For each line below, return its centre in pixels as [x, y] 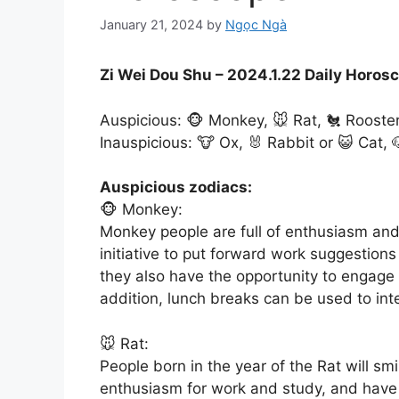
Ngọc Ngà [256, 25]
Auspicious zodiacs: [176, 187]
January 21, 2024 [151, 25]
